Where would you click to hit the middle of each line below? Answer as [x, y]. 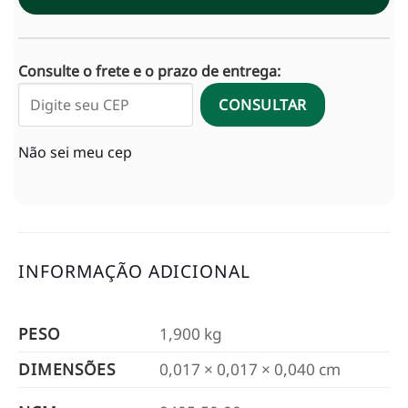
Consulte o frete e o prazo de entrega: [149, 71]
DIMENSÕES [67, 369]
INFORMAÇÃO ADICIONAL [135, 271]
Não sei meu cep [75, 153]
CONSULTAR [263, 105]
